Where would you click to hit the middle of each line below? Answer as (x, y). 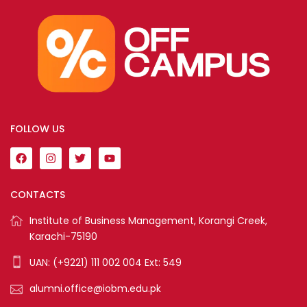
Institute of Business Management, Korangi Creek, (148, 220)
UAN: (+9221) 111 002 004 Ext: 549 (106, 262)
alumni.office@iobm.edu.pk (95, 288)
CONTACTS (38, 194)
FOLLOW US (37, 128)
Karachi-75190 (63, 236)
